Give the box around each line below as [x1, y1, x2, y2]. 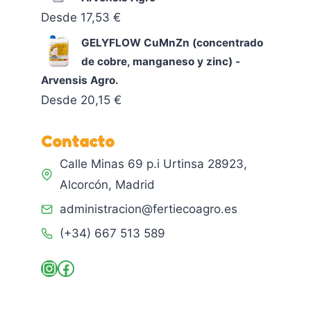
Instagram [40, 257, 121, 278]
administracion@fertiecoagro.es [60, 202, 238, 217]
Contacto [41, 133, 115, 151]
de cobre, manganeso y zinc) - [81, 54, 241, 68]
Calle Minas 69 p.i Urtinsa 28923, [60, 157, 248, 171]
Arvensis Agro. [41, 73, 119, 87]
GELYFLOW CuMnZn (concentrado [81, 35, 264, 49]
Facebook [57, 257, 135, 278]
